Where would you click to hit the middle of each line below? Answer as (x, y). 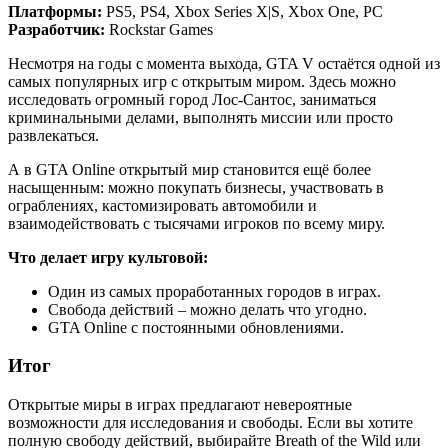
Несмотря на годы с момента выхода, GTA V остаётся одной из (224, 63)
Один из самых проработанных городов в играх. (214, 291)
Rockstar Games (159, 29)
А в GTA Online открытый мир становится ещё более (189, 169)
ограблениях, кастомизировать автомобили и (162, 205)
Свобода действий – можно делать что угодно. (207, 309)
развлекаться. (53, 135)
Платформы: (55, 11)
